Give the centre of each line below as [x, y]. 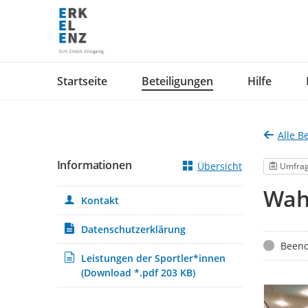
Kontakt [100, 200]
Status [277, 245]
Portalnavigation [76, 68]
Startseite [82, 81]
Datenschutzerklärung [133, 229]
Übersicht [220, 166]
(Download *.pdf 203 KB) [138, 273]
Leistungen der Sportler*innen [153, 258]
